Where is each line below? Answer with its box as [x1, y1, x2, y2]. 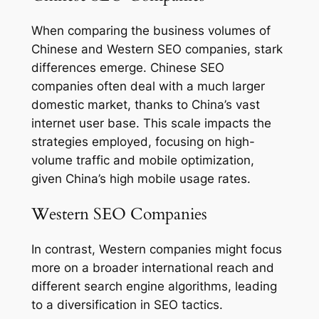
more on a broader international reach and [31, 261, 274, 276]
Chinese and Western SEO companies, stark [31, 41, 283, 56]
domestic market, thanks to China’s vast [31, 97, 260, 112]
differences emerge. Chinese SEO [31, 60, 224, 75]
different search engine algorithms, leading [31, 279, 277, 294]
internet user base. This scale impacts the [31, 115, 271, 130]
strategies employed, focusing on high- [31, 134, 255, 149]
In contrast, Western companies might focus [31, 242, 282, 257]
